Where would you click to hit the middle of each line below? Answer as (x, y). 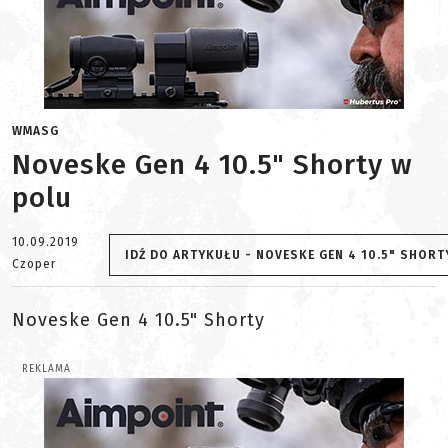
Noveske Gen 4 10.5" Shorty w (212, 164)
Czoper (34, 264)
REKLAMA (46, 369)
